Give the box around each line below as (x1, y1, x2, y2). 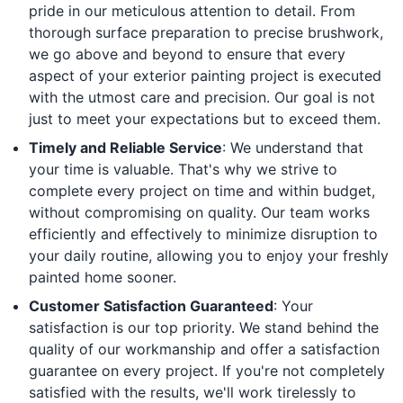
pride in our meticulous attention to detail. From (29, 2, 355, 21)
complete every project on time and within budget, (29, 182, 375, 201)
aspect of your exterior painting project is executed (29, 67, 381, 85)
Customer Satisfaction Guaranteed (29, 297, 273, 316)
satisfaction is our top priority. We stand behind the (29, 318, 379, 337)
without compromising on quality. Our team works (29, 203, 370, 222)
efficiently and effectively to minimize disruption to (29, 225, 378, 244)
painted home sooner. (29, 268, 176, 287)
